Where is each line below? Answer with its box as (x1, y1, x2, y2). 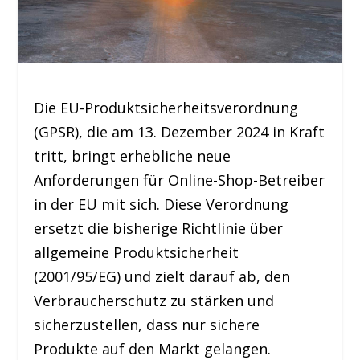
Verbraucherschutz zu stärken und (34, 290, 275, 310)
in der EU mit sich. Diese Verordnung (34, 194, 289, 214)
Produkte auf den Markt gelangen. (34, 338, 272, 358)
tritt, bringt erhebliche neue (34, 145, 231, 166)
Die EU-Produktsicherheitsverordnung (34, 97, 299, 117)
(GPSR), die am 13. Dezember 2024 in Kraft (34, 121, 325, 141)
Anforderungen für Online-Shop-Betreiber (34, 170, 325, 190)
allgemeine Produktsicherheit (34, 242, 239, 262)
